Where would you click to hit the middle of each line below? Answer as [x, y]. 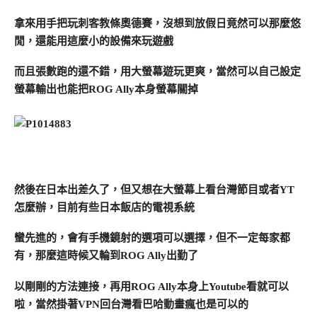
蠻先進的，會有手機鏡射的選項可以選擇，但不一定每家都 [152, 238]
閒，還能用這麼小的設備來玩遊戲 [94, 41]
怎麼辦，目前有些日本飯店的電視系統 [104, 207]
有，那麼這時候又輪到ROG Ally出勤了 [106, 256]
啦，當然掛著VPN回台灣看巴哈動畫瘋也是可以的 [131, 305]
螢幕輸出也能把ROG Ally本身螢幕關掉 [106, 90]
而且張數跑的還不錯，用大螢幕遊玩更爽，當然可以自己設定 [157, 72]
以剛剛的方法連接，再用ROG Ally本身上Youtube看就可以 [151, 287]
